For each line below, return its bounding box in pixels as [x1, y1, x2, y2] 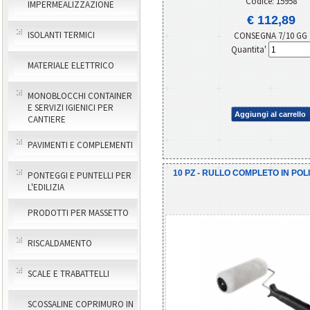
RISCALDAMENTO [28, 237, 92, 249]
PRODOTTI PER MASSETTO [28, 207, 129, 219]
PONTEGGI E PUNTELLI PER [28, 170, 131, 181]
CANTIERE [28, 113, 66, 125]
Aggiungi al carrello [235, 109, 306, 118]
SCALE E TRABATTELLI [28, 268, 109, 280]
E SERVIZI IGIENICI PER [28, 102, 113, 113]
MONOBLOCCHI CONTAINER [28, 90, 132, 102]
